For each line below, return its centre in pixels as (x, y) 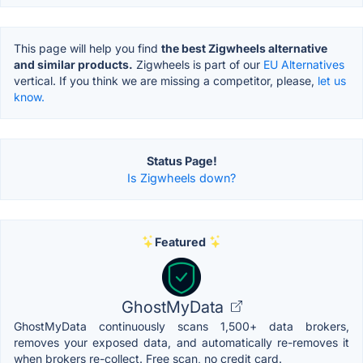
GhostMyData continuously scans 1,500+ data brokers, (181, 326)
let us (332, 80)
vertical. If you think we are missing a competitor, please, (166, 80)
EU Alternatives (304, 64)
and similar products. (73, 64)
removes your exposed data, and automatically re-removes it (181, 342)
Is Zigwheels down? (181, 177)
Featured (180, 241)
